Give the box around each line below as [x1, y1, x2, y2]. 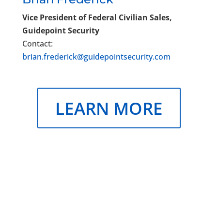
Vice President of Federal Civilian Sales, [22, 12, 172, 23]
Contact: [22, 38, 53, 49]
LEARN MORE [55, 96, 163, 120]
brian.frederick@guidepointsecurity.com [22, 51, 170, 62]
